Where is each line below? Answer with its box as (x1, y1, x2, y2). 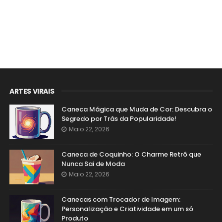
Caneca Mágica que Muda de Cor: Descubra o (61, 104, 212, 114)
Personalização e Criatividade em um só (61, 204, 193, 214)
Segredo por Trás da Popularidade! (61, 113, 176, 123)
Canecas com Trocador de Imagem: (61, 194, 180, 204)
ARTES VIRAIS (9, 86, 55, 96)
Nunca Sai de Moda (61, 159, 125, 168)
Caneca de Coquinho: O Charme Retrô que (61, 149, 201, 159)
